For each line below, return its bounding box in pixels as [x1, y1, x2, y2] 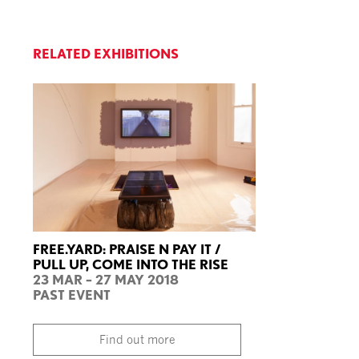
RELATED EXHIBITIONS [33, 45, 179, 62]
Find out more [99, 332, 175, 346]
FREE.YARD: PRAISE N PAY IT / [33, 240, 222, 257]
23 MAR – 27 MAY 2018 [33, 271, 179, 288]
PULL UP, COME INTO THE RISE [33, 256, 229, 272]
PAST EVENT [33, 286, 111, 303]
